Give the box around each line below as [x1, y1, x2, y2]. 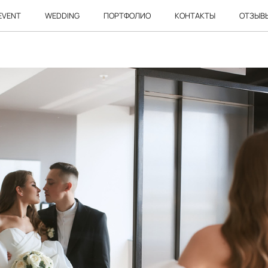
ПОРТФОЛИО [103, 10, 151, 21]
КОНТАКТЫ [174, 10, 215, 21]
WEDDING [44, 10, 80, 21]
